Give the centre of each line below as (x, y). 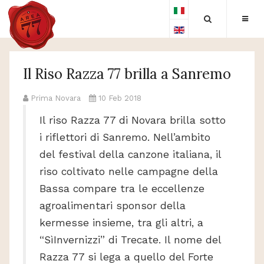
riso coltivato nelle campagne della (129, 171)
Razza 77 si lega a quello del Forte (126, 257)
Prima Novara (56, 98)
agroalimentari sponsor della (113, 205)
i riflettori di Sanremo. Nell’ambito (125, 137)
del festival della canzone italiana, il (130, 154)
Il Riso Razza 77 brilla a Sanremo (127, 74)
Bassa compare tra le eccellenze (122, 188)
